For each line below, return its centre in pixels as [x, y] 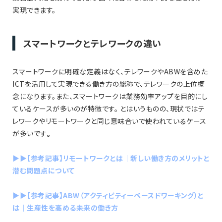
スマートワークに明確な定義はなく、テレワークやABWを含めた [110, 71]
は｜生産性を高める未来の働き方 [65, 207]
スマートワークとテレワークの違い [93, 43]
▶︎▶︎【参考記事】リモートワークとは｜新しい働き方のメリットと [111, 158]
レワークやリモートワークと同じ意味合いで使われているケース [110, 121]
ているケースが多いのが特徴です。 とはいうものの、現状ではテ [109, 108]
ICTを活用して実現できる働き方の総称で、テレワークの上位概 [109, 83]
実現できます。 [34, 10]
